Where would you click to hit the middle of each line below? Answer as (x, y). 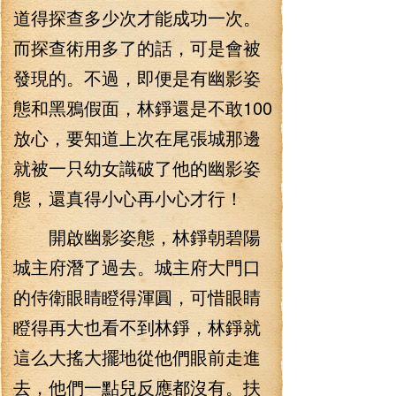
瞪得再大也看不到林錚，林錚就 (137, 327)
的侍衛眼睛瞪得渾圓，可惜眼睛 (137, 297)
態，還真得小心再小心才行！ (128, 198)
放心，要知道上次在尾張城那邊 (137, 137)
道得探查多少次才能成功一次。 (137, 17)
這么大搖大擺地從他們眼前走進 (137, 357)
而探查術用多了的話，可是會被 (137, 47)
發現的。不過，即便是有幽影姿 (137, 77)
